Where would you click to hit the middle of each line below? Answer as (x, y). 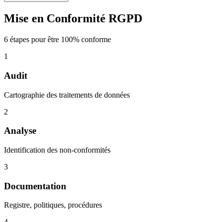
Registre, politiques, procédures (53, 205)
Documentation (35, 186)
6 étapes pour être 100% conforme (57, 40)
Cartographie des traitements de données (67, 95)
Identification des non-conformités (57, 150)
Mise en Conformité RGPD (73, 19)
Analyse (20, 131)
